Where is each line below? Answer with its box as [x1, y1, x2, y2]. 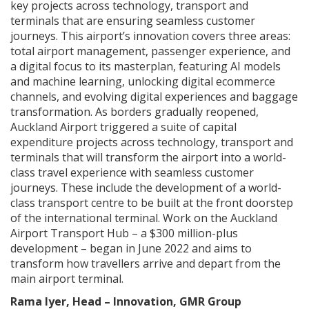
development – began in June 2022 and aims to [10, 241, 252, 257]
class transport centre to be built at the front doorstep [10, 195, 293, 211]
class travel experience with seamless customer [10, 165, 254, 181]
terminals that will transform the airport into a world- [10, 150, 286, 166]
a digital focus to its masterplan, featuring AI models [10, 59, 281, 74]
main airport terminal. [10, 271, 123, 287]
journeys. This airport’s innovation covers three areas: [10, 28, 290, 44]
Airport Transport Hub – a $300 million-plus [10, 226, 238, 241]
